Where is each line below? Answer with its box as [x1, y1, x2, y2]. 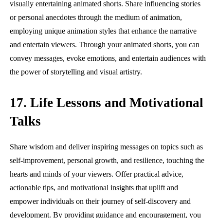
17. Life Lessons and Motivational [10, 95, 203, 110]
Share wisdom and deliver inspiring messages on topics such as [10, 142, 203, 151]
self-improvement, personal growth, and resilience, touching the [10, 156, 204, 164]
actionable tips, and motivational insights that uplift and [10, 183, 178, 192]
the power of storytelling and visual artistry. [10, 67, 142, 76]
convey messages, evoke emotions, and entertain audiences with [10, 54, 206, 62]
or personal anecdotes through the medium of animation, [10, 13, 182, 21]
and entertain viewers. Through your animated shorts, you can [10, 40, 200, 49]
